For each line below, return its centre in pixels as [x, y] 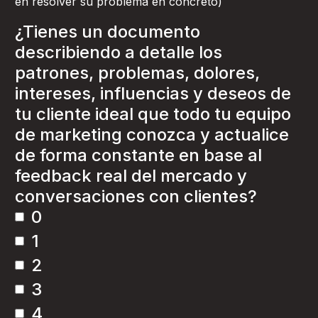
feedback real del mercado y [131, 176]
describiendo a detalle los [119, 52]
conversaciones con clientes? [136, 196]
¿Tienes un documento [108, 32]
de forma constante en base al [138, 155]
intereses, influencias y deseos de [153, 93]
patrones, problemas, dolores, [137, 73]
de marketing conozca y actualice [152, 135]
